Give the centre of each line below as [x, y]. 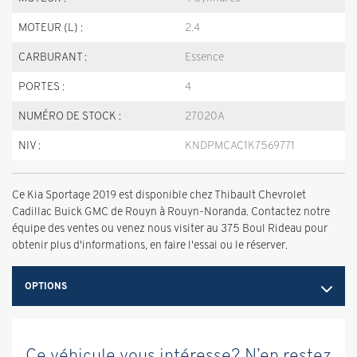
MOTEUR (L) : [51, 27]
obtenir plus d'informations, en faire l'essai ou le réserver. [150, 244]
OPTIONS [46, 285]
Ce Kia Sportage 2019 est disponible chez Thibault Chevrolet [159, 194]
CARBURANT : [53, 56]
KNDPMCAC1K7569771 [240, 145]
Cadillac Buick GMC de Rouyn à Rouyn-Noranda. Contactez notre [171, 211]
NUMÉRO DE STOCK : [70, 115]
